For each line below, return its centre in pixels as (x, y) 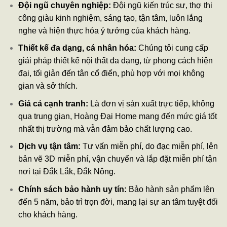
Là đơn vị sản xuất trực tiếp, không (151, 103)
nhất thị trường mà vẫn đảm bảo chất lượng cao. (105, 129)
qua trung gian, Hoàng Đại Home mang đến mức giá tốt (117, 116)
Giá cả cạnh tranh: (53, 103)
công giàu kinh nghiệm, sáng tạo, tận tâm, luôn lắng (110, 18)
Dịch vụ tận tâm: (49, 146)
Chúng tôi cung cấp (172, 48)
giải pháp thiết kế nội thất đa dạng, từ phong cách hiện (115, 61)
